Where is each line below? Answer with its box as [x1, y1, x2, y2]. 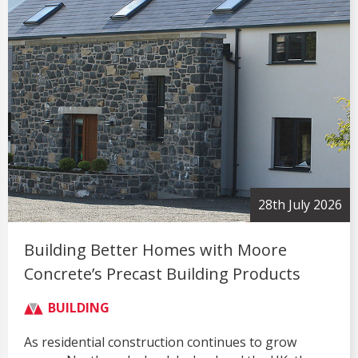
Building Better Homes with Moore [24, 239, 287, 261]
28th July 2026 [258, 196, 342, 214]
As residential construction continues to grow [24, 333, 296, 352]
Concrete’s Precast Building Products [24, 263, 300, 285]
